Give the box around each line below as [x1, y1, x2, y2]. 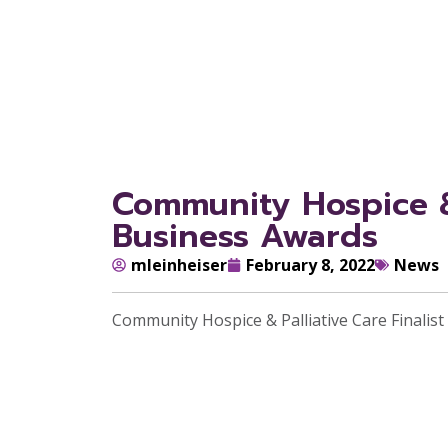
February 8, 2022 [246, 253, 375, 276]
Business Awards [112, 211, 378, 261]
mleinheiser [131, 253, 227, 276]
